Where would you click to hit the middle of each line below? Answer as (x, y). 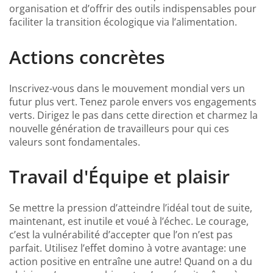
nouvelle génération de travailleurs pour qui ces (119, 128)
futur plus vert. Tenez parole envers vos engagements (133, 101)
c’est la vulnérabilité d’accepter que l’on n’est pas (121, 234)
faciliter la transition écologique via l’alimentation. (123, 22)
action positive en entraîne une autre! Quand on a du (131, 261)
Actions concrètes (87, 57)
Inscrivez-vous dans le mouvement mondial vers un (127, 88)
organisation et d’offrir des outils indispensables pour (133, 9)
